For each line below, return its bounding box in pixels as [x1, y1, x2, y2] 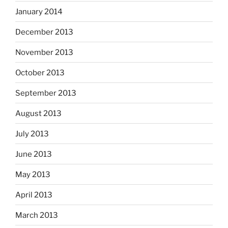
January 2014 [15, 7, 63, 16]
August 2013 [15, 108, 62, 118]
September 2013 [15, 88, 76, 98]
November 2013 [15, 47, 73, 57]
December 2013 [15, 27, 73, 37]
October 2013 [15, 68, 65, 77]
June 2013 [15, 149, 52, 159]
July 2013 [15, 129, 49, 138]
